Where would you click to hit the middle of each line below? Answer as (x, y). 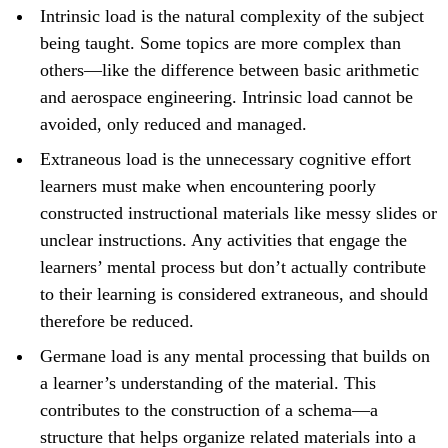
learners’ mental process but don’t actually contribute (233, 266)
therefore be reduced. (117, 320)
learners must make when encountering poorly (208, 185)
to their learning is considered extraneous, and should (234, 293)
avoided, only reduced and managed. (173, 123)
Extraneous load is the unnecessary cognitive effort (225, 158)
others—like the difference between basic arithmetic (229, 69)
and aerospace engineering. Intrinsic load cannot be (226, 96)
